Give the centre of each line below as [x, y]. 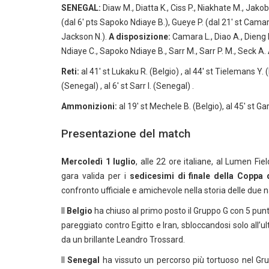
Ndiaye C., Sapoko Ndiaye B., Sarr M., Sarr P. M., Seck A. [165, 51]
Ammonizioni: [89, 106]
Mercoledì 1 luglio [99, 162]
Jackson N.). [85, 37]
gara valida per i [95, 176]
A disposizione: [140, 37]
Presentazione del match [126, 134]
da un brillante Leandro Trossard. [123, 240]
